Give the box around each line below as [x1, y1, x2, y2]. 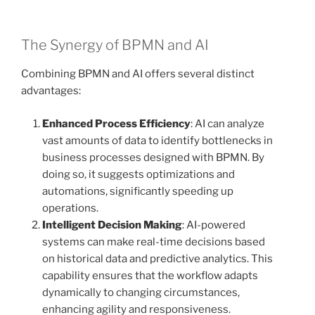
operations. [42, 201, 98, 214]
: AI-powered [182, 218, 245, 231]
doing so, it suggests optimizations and [42, 167, 235, 181]
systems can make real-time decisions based [42, 235, 265, 248]
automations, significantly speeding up [42, 184, 233, 198]
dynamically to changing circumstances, [42, 285, 240, 299]
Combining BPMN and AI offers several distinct [21, 67, 255, 81]
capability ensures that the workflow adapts [42, 269, 258, 282]
